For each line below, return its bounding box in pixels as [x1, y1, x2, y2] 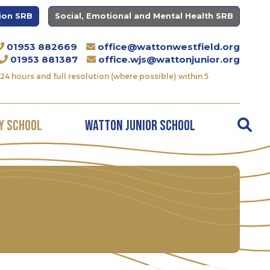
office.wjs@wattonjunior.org [98, 54, 240, 65]
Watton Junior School [84, 117, 195, 134]
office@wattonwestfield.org [98, 41, 240, 52]
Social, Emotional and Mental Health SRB [55, 11, 233, 20]
